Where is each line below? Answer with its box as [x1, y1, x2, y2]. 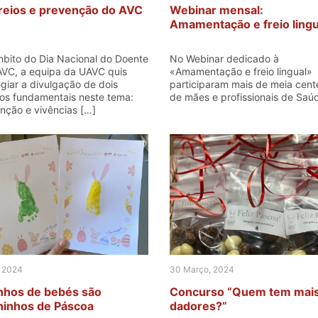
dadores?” [170, 299, 227, 313]
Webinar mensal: [170, 3, 263, 17]
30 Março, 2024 [170, 264, 234, 275]
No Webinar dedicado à [170, 53, 279, 65]
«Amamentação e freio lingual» [170, 65, 312, 77]
